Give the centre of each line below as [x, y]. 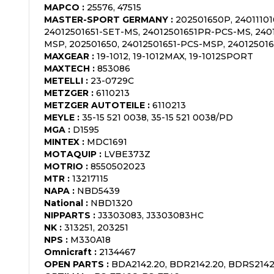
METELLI [64, 80]
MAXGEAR [67, 56]
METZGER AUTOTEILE [94, 105]
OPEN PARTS [74, 264]
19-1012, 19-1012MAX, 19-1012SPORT [175, 56]
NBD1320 [112, 203]
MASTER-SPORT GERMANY [106, 19]
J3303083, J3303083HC [151, 215]
